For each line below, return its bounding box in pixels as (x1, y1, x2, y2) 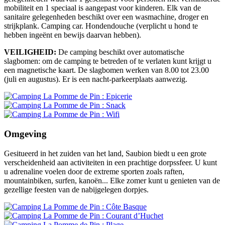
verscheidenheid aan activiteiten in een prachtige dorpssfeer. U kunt (4, 158, 217, 167)
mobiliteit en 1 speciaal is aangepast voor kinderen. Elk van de (4, 4, 201, 13)
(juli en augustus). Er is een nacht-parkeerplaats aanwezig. (4, 75, 187, 84)
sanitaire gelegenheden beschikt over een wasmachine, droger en (4, 13, 208, 22)
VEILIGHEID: (4, 48, 56, 57)
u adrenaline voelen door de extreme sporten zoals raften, (4, 167, 184, 176)
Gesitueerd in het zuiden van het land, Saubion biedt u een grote (4, 149, 206, 158)
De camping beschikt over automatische (56, 48, 184, 57)
